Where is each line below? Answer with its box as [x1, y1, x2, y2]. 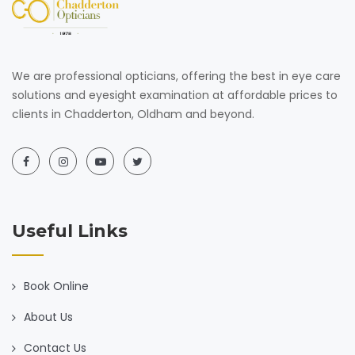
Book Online [24, 277, 89, 294]
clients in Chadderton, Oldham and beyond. [12, 105, 254, 122]
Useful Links [12, 219, 128, 242]
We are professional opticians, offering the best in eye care [12, 67, 341, 84]
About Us [24, 308, 73, 325]
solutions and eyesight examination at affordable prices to [12, 86, 338, 103]
